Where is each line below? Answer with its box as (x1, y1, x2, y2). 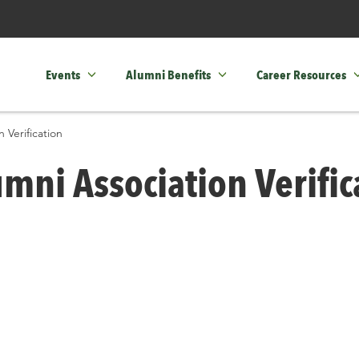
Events (45, 67, 80, 83)
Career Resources (256, 67, 346, 83)
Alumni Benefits (125, 67, 211, 83)
